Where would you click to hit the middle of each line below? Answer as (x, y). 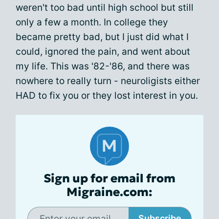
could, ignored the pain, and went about (103, 52)
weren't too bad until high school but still (105, 8)
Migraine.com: (109, 192)
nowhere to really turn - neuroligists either (108, 81)
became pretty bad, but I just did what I (102, 37)
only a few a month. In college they (92, 22)
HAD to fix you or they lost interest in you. (107, 96)
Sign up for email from (109, 178)
